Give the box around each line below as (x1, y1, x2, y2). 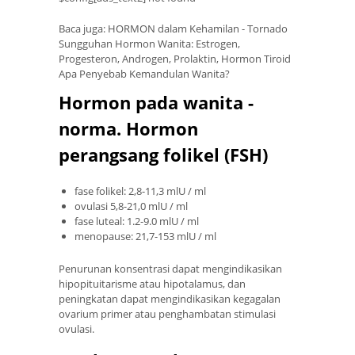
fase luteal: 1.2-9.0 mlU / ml (74, 214, 199, 229)
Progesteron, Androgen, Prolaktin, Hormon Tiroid (59, 52, 291, 67)
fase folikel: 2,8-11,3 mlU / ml (74, 184, 206, 199)
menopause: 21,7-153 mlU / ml (74, 229, 216, 244)
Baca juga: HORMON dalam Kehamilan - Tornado (59, 21, 288, 36)
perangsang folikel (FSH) (59, 143, 268, 167)
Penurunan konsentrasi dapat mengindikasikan (59, 261, 282, 276)
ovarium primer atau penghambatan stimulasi (59, 306, 276, 321)
